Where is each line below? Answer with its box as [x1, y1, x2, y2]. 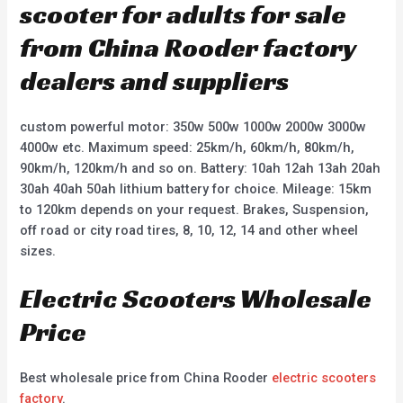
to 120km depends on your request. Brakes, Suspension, [20, 201, 370, 218]
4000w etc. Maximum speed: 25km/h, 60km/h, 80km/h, [20, 139, 355, 156]
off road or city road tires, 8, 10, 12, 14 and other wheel [20, 221, 359, 238]
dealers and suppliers [20, 63, 290, 98]
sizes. [20, 242, 57, 259]
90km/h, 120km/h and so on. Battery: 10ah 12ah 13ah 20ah [20, 159, 381, 176]
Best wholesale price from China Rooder [20, 370, 273, 387]
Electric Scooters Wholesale [20, 282, 372, 317]
